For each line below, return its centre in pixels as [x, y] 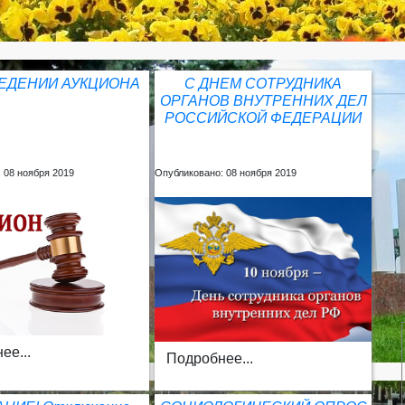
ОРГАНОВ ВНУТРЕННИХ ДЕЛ [263, 101]
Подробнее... [210, 358]
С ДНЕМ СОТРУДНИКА [264, 84]
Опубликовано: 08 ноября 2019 [226, 173]
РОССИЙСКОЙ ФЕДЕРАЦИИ [264, 118]
